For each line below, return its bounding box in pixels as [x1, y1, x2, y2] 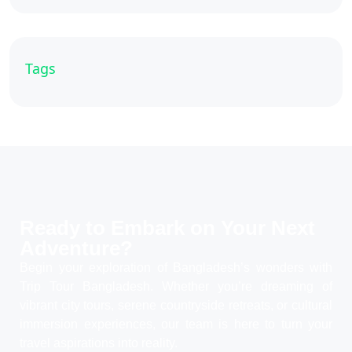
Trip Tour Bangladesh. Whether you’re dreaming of [20, 280, 332, 294]
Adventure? [20, 236, 133, 261]
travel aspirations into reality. [20, 336, 178, 350]
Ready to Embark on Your [20, 216, 271, 240]
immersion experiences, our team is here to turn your [20, 317, 332, 332]
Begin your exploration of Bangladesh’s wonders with [20, 261, 332, 275]
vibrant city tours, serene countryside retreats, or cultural [20, 299, 332, 313]
